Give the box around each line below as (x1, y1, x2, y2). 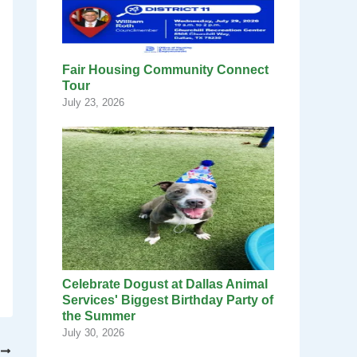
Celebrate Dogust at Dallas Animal (62, 277, 268, 292)
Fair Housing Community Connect (62, 63, 269, 77)
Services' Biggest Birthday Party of (62, 293, 273, 308)
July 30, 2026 (62, 327, 124, 339)
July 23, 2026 (62, 96, 124, 109)
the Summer (62, 309, 139, 324)
